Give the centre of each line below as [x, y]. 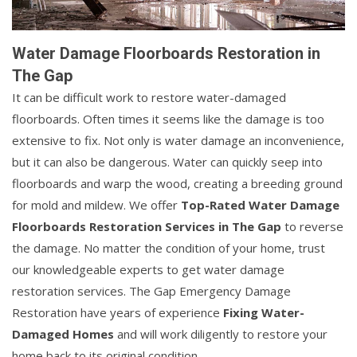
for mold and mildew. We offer [96, 204]
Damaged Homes [63, 333]
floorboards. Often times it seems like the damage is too [168, 118]
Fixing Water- [264, 312]
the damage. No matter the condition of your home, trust [169, 247]
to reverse [312, 226]
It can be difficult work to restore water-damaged [149, 97]
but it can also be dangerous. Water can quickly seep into [167, 161]
